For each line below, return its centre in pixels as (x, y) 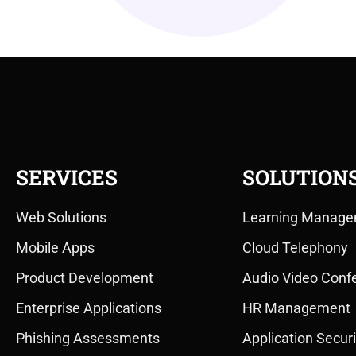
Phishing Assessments (88, 338)
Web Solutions (61, 217)
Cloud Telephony (295, 248)
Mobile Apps (55, 248)
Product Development (85, 278)
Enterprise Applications (89, 308)
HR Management (296, 308)
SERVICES (67, 177)
